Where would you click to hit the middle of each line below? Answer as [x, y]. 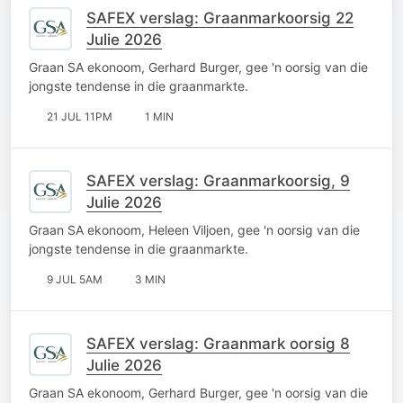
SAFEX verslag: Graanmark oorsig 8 [218, 343]
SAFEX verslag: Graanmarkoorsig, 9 [218, 180]
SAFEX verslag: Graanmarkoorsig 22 [220, 18]
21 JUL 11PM [80, 116]
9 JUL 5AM [75, 279]
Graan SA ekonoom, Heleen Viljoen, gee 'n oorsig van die [194, 229]
